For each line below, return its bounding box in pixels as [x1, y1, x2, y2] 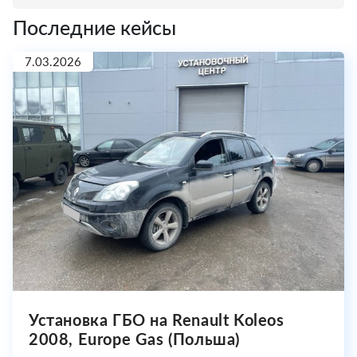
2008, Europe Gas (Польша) [29, 329, 241, 348]
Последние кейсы [13, 15, 176, 39]
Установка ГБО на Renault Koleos [29, 310, 284, 329]
